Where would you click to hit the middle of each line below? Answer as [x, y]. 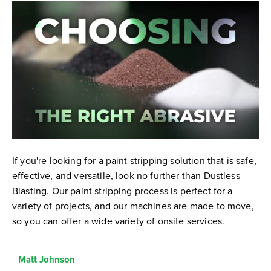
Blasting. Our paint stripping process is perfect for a [122, 191]
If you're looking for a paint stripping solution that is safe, [134, 161]
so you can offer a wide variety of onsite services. [119, 221]
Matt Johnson [47, 260]
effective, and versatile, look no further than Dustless [126, 176]
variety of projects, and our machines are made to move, [133, 206]
